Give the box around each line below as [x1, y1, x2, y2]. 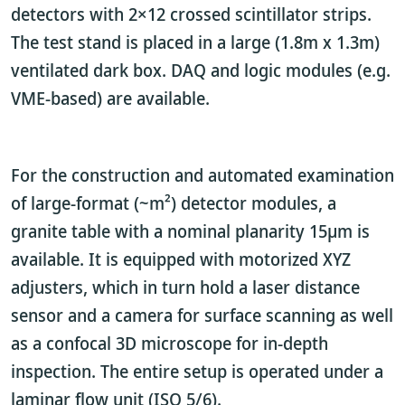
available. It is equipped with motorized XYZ [11, 247, 351, 271]
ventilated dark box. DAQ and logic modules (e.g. [11, 58, 391, 82]
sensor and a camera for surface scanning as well [11, 303, 393, 327]
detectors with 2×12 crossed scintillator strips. [11, 2, 372, 26]
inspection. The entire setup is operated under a [11, 359, 383, 383]
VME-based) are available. [11, 86, 210, 110]
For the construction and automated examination [11, 163, 394, 187]
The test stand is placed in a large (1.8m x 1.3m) [11, 30, 380, 54]
